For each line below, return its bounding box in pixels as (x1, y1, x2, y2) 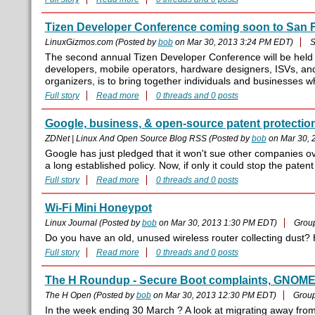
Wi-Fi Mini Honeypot (44, 202, 152, 214)
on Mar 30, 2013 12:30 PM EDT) (150, 290, 276, 301)
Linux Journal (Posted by (44, 218, 142, 229)
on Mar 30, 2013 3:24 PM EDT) (172, 37, 293, 48)
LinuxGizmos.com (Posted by (44, 37, 158, 48)
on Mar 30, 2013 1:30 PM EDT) (156, 218, 277, 229)
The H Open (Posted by (44, 290, 136, 301)
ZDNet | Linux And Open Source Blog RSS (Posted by (44, 134, 252, 144)
